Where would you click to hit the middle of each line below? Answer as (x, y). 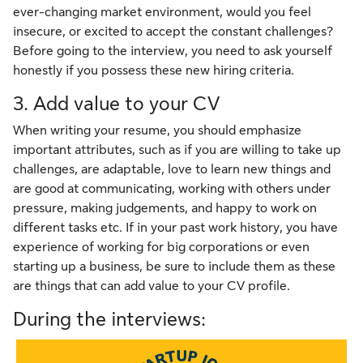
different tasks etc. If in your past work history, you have (175, 228)
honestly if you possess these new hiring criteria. (154, 71)
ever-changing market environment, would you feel (162, 13)
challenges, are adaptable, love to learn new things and (172, 170)
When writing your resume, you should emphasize (157, 131)
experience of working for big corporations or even (161, 248)
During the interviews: (109, 320)
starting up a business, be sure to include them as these (174, 267)
